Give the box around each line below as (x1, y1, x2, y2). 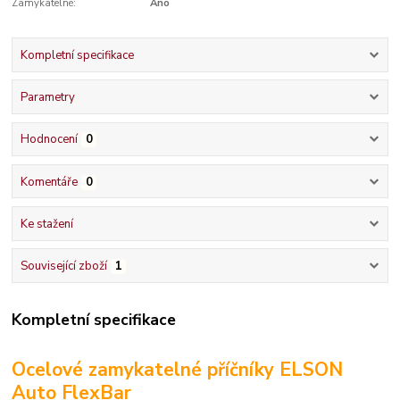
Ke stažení (20, 215, 73, 232)
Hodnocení (20, 131, 78, 148)
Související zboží (20, 258, 107, 275)
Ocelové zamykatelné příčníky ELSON (12, 357, 344, 383)
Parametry (20, 89, 75, 106)
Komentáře (20, 173, 78, 190)
